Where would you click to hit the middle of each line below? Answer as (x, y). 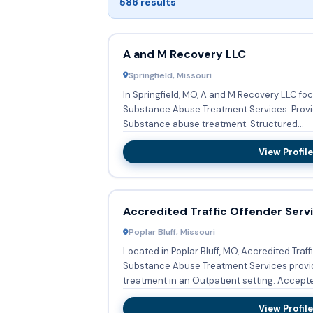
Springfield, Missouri (170, 75)
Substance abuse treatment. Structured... (277, 124)
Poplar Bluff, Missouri (172, 232)
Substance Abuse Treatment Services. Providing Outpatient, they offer (207, 109)
